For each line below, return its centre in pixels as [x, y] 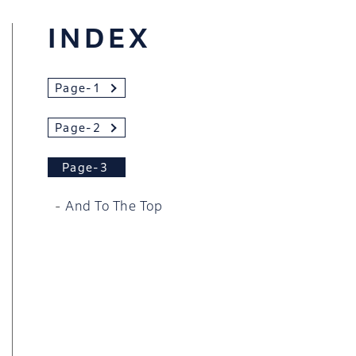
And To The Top [114, 206]
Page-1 [78, 88]
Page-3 [85, 167]
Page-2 [78, 128]
